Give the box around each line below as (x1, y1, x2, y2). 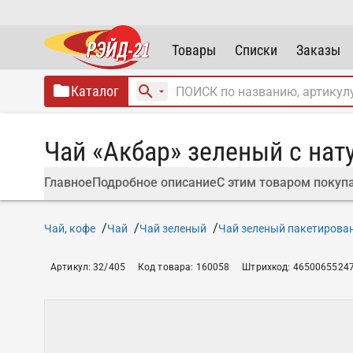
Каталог (71, 83, 119, 99)
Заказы (296, 41, 341, 58)
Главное (44, 175, 92, 190)
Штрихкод (242, 262, 288, 273)
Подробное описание (92, 175, 217, 190)
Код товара (137, 262, 191, 273)
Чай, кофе (44, 222, 95, 235)
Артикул (50, 262, 88, 273)
